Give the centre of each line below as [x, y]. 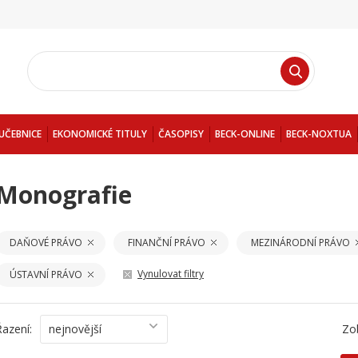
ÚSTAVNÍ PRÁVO [46, 274]
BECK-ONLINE [245, 134]
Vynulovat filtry [171, 274]
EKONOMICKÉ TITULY [100, 134]
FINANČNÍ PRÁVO [167, 243]
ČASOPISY [181, 134]
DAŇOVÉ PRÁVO [46, 243]
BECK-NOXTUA [319, 134]
